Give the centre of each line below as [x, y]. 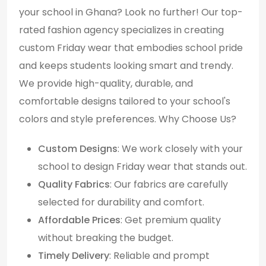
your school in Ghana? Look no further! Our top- [131, 12]
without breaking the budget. [106, 238]
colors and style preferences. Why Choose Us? [128, 119]
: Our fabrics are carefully [169, 185]
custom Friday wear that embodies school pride [131, 48]
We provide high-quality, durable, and [106, 84]
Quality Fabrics [74, 185]
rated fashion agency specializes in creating [121, 30]
